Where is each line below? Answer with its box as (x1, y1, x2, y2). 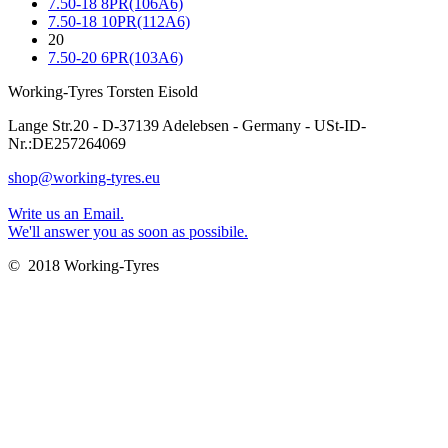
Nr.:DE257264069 (8, 135, 126, 153)
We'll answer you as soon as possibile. (8, 223, 248, 241)
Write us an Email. (8, 205, 124, 223)
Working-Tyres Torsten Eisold (8, 83, 198, 101)
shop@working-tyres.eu (8, 169, 160, 187)
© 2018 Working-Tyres (8, 257, 159, 275)
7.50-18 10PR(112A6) (48, 13, 190, 31)
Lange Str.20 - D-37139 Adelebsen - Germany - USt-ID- (8, 117, 366, 135)
